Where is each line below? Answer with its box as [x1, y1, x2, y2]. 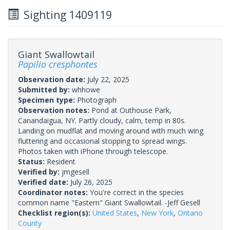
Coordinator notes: [18, 187, 90, 197]
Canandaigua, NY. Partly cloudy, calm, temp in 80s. [18, 115, 186, 125]
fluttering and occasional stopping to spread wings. [18, 136, 187, 146]
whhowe [72, 84, 100, 94]
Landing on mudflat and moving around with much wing [18, 125, 203, 136]
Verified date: [18, 177, 70, 187]
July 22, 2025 [87, 74, 129, 84]
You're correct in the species [90, 187, 184, 197]
